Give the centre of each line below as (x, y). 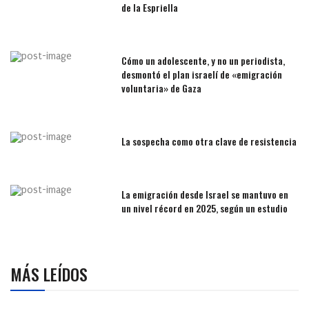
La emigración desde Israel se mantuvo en (205, 195)
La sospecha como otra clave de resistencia (209, 141)
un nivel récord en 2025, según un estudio (205, 208)
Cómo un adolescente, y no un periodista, (203, 61)
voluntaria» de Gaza (162, 88)
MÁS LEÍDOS (49, 274)
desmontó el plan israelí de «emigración (202, 74)
